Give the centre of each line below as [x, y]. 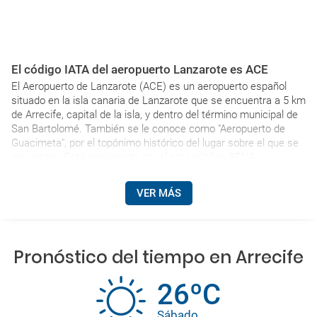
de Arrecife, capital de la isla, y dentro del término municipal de [155, 115]
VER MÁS [158, 193]
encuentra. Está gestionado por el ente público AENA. [135, 157]
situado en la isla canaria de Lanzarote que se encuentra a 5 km [158, 100]
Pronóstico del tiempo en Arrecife [158, 257]
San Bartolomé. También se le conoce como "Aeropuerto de [148, 129]
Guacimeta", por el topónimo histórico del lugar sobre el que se [155, 143]
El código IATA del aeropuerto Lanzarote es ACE [140, 69]
